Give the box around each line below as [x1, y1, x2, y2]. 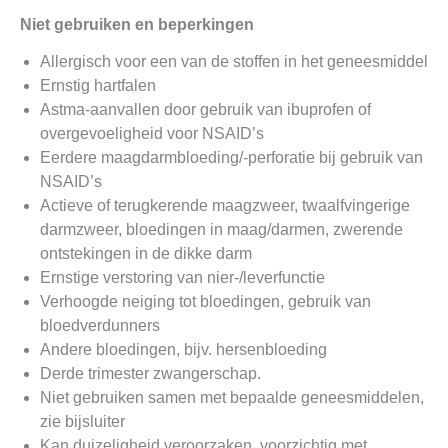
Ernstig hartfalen [40, 76, 156, 94]
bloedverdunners [40, 316, 160, 334]
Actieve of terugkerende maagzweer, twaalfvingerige [40, 196, 410, 214]
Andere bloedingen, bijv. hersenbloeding [40, 340, 327, 358]
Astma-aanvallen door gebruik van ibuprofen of [40, 100, 371, 118]
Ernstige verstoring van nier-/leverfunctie [40, 268, 325, 286]
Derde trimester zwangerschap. [40, 364, 261, 382]
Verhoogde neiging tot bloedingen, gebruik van [40, 292, 371, 310]
